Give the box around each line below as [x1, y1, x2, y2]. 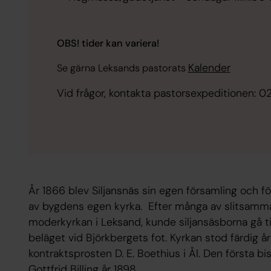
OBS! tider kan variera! [56, 36, 159, 50]
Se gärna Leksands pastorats [56, 62, 188, 75]
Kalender [188, 60, 230, 76]
